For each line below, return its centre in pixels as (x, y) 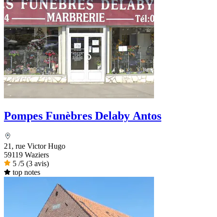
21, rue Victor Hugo (35, 146)
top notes (26, 172)
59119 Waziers (26, 155)
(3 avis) (38, 164)
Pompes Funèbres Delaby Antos (83, 116)
